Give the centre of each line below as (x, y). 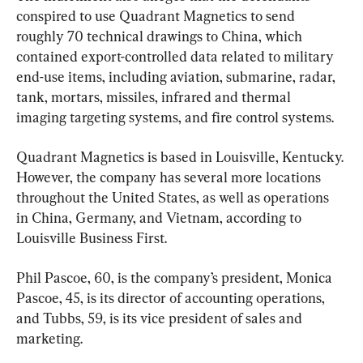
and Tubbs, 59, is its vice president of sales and (161, 318)
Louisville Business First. (92, 238)
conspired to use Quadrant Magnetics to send (157, 16)
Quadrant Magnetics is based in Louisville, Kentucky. (181, 157)
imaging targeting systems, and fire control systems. (175, 117)
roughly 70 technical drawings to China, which (161, 36)
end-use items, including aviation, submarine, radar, (177, 77)
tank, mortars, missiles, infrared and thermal (155, 97)
